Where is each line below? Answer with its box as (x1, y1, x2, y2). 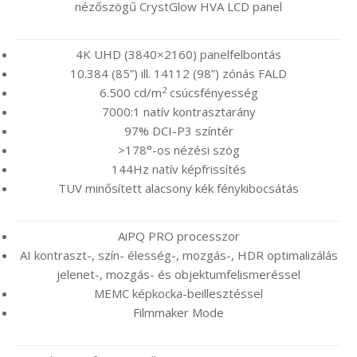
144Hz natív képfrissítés (111, 161, 246, 178)
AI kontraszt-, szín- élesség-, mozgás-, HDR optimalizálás (19, 247, 338, 264)
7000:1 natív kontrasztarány (101, 104, 256, 120)
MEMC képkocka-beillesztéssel (94, 285, 263, 302)
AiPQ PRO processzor (117, 228, 240, 245)
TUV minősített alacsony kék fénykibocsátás (58, 180, 299, 197)
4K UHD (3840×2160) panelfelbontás (76, 46, 281, 63)
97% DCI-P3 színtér (124, 123, 233, 139)
